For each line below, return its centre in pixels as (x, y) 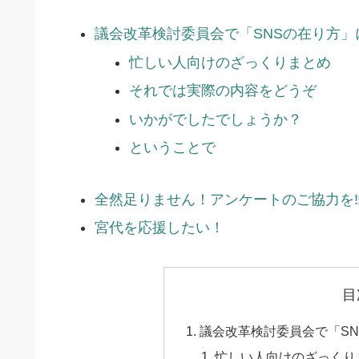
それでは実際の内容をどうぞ (223, 91)
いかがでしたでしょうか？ (216, 119)
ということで (173, 148)
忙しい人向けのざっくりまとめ (230, 62)
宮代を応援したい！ (159, 228)
